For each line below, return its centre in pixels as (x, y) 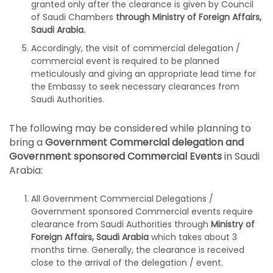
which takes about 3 (193, 237)
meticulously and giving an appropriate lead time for (144, 74)
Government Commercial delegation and (144, 142)
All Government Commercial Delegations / (122, 199)
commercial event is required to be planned (125, 61)
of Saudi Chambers (73, 17)
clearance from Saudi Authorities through (121, 224)
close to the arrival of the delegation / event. (127, 263)
